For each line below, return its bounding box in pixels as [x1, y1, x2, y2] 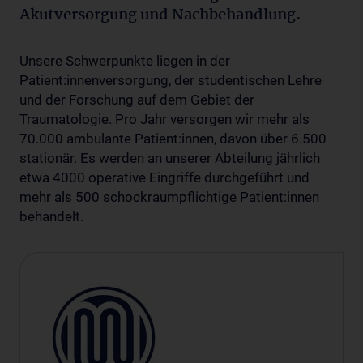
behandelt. [19, 207, 83, 224]
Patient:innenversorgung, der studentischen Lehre [19, 71, 322, 88]
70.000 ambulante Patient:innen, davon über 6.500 [19, 130, 327, 147]
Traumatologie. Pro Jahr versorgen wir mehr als [19, 110, 310, 127]
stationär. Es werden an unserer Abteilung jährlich [19, 149, 320, 166]
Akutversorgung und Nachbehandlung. [19, 2, 301, 28]
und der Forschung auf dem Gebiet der [19, 91, 254, 108]
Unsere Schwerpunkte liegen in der [19, 52, 230, 69]
